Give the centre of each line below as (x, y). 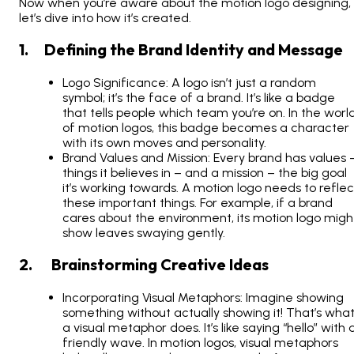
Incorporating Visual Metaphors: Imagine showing (203, 298)
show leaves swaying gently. (144, 233)
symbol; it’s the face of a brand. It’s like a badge (199, 98)
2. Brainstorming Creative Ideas (144, 265)
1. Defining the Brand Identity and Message (181, 50)
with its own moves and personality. (164, 143)
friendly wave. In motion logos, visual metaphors (200, 343)
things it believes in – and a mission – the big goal (205, 173)
